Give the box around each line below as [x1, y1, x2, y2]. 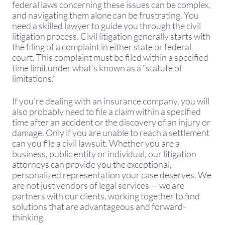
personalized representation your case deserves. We [12, 169, 211, 180]
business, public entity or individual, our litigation [12, 148, 196, 159]
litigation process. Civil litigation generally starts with [12, 31, 210, 42]
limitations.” [12, 73, 56, 84]
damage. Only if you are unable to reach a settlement [12, 127, 209, 138]
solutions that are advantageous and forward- [12, 201, 186, 212]
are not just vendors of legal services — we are [12, 180, 184, 191]
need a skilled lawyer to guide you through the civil [12, 20, 201, 31]
